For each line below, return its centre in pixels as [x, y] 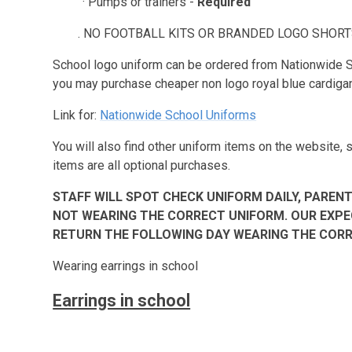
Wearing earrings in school [126, 266]
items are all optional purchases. [142, 165]
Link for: [77, 115]
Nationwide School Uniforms [178, 115]
